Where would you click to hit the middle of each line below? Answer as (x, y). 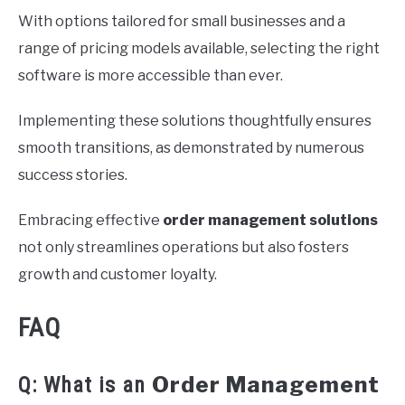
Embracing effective (90, 220)
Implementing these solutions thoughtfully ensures (195, 120)
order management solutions (270, 220)
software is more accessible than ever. (151, 75)
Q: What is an (85, 385)
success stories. (73, 174)
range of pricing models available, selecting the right (199, 48)
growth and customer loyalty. (118, 274)
